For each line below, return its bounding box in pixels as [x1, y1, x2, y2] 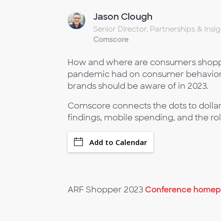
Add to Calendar [89, 137, 147, 147]
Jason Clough [93, 11, 152, 23]
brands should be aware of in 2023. [68, 81, 209, 91]
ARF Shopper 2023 [68, 184, 145, 195]
